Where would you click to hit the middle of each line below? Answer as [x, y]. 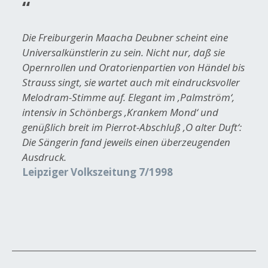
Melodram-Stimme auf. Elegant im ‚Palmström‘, [128, 98]
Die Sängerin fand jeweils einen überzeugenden [126, 142]
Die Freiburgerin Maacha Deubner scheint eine [125, 38]
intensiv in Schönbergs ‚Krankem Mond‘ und [120, 112]
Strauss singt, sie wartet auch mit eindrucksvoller [131, 83]
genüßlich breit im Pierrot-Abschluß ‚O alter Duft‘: [132, 127]
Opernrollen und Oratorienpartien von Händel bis [133, 68]
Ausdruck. [44, 157]
